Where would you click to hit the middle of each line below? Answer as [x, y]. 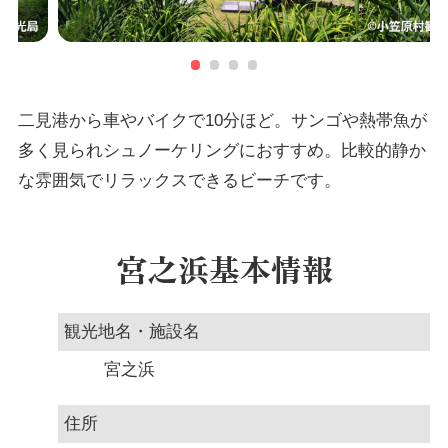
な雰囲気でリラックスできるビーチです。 [179, 180]
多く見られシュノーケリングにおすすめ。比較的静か [221, 150]
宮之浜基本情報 [224, 269]
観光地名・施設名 [131, 332]
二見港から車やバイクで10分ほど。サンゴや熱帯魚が [222, 120]
